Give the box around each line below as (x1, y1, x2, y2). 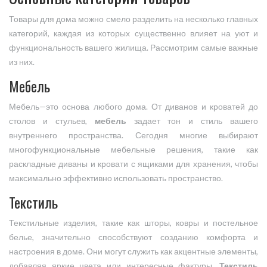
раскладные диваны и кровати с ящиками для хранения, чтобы (9, 159, 258, 169)
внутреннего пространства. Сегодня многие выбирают (9, 131, 258, 141)
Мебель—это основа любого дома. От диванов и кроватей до (9, 102, 258, 112)
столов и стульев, (9, 116, 95, 126)
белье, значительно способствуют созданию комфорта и (9, 232, 258, 243)
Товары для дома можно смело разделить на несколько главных (9, 14, 258, 24)
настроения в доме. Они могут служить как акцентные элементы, (9, 247, 258, 257)
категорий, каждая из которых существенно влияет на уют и (9, 29, 258, 39)
